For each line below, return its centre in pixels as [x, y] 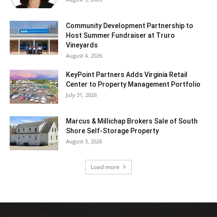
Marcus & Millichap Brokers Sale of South [132, 121]
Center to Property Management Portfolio [133, 84]
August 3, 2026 [84, 141]
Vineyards [82, 45]
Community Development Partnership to [130, 25]
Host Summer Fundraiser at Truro [120, 35]
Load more [105, 167]
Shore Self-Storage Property [112, 131]
